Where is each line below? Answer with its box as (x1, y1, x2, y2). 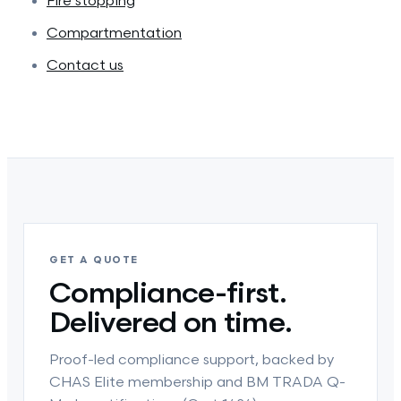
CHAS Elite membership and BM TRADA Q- (49, 374, 346, 391)
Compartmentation (47, 25, 182, 42)
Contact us (47, 57, 124, 74)
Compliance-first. (49, 277, 287, 311)
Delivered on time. (49, 306, 293, 341)
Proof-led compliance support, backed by (49, 352, 334, 369)
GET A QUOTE (49, 254, 139, 266)
